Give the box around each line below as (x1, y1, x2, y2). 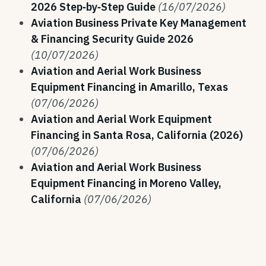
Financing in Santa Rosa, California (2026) (31, 128, 243, 142)
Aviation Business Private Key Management (31, 16, 246, 30)
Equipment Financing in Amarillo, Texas (31, 80, 228, 94)
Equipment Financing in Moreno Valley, (31, 176, 221, 190)
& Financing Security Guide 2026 (31, 32, 194, 46)
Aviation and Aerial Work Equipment (31, 112, 212, 126)
